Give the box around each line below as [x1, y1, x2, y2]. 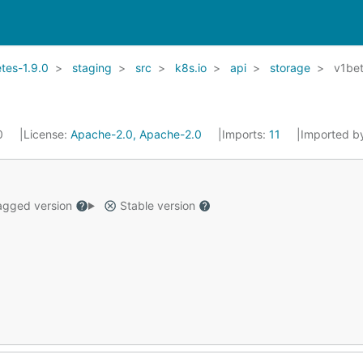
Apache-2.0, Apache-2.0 [70, 127, 202, 141]
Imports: [222, 127, 269, 141]
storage [270, 61, 310, 75]
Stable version [116, 199, 199, 212]
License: [23, 127, 70, 141]
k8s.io [175, 61, 207, 75]
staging [72, 61, 112, 75]
